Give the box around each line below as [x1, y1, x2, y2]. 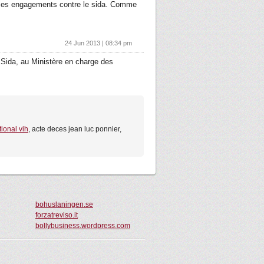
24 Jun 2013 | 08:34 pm [65, 39, 132, 47]
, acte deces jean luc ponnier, [28, 125, 121, 133]
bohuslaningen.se [35, 200, 93, 209]
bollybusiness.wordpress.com [35, 222, 130, 230]
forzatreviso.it [35, 211, 78, 219]
